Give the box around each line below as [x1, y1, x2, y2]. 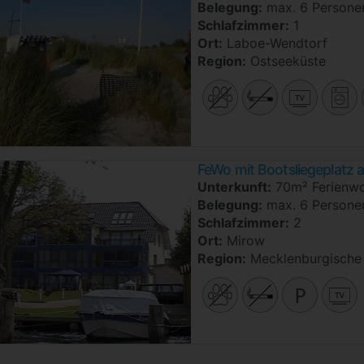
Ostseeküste [246, 52, 326, 69]
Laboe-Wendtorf [223, 34, 327, 51]
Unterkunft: [197, 178, 271, 195]
